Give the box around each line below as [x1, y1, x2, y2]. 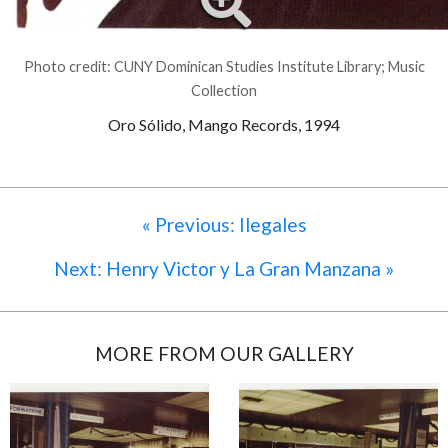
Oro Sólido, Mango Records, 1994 [108, 115, 340, 135]
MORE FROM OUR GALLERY [94, 342, 354, 366]
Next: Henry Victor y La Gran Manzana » [54, 257, 394, 281]
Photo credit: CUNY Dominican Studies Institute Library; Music [23, 58, 425, 76]
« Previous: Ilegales [141, 213, 307, 237]
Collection [191, 82, 257, 100]
